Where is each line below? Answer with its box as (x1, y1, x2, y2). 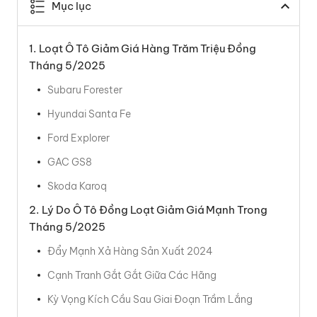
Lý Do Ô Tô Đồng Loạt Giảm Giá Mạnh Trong (41, 203, 268, 217)
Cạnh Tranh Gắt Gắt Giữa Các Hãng (47, 269, 217, 282)
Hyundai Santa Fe (47, 108, 131, 120)
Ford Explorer (47, 132, 110, 144)
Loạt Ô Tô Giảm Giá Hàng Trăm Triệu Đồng (38, 42, 257, 55)
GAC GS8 (47, 156, 92, 168)
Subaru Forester (47, 83, 122, 96)
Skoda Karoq (47, 180, 107, 192)
